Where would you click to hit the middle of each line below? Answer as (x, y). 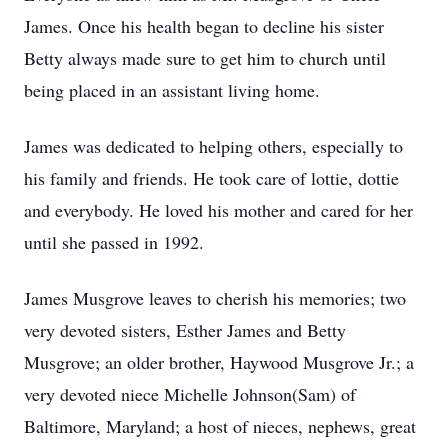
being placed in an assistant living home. (172, 90)
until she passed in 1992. (114, 242)
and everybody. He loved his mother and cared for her (218, 210)
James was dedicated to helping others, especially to (213, 146)
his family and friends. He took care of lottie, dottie (211, 178)
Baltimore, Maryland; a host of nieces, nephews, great (220, 426)
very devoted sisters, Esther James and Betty (185, 330)
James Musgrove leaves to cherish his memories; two (215, 298)
